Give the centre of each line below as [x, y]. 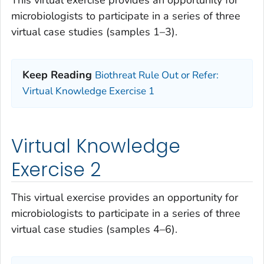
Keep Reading [57, 75]
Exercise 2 [56, 169]
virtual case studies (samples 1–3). [94, 32]
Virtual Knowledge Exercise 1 [88, 91]
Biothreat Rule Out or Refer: [157, 75]
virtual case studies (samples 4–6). [94, 229]
